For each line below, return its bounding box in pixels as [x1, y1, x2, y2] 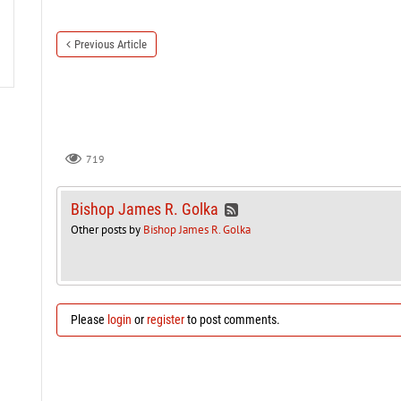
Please [70, 311, 107, 327]
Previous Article [73, 38, 147, 51]
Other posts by [70, 221, 143, 237]
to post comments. [183, 311, 280, 327]
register [146, 311, 184, 327]
